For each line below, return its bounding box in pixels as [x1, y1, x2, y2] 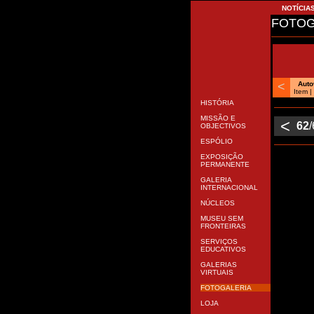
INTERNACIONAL [198, 240, 256, 247]
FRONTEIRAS [198, 278, 244, 286]
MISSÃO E [198, 170, 233, 178]
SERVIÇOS [198, 294, 235, 301]
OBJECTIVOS [198, 178, 244, 186]
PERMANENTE [198, 217, 247, 224]
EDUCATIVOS [198, 301, 244, 309]
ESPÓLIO [198, 193, 231, 201]
